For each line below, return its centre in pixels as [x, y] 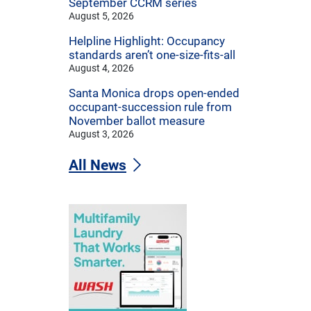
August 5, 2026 [101, 16]
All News [98, 166]
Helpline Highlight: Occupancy [147, 41]
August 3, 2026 [101, 134]
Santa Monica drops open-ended [154, 93]
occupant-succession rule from [150, 107]
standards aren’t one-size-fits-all [152, 55]
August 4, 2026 [101, 68]
